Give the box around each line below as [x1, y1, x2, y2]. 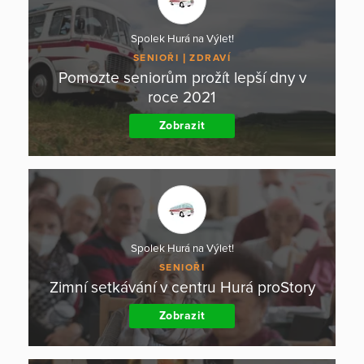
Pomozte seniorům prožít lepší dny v [58, 68, 306, 88]
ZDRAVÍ [189, 52, 232, 64]
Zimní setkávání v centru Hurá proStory [49, 278, 315, 297]
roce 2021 [148, 88, 216, 107]
